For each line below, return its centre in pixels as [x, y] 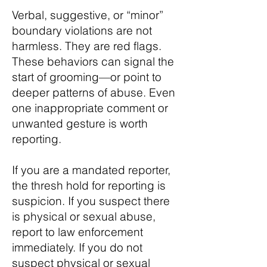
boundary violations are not [82, 30]
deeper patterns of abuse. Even [94, 92]
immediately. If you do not [77, 247]
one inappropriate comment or [90, 108]
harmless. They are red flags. [87, 46]
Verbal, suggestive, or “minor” [88, 15]
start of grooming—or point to [87, 77]
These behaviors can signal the [93, 61]
